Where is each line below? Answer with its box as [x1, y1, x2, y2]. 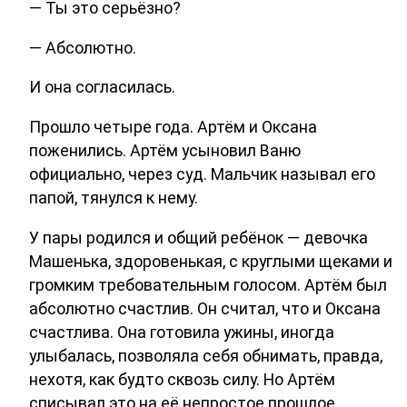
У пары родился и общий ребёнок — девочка [29, 228, 368, 248]
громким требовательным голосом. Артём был [29, 275, 387, 295]
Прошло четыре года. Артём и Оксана [29, 117, 317, 137]
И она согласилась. [29, 77, 175, 97]
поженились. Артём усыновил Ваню [29, 141, 301, 161]
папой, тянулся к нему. [29, 188, 198, 208]
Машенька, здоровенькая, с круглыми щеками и [29, 252, 392, 272]
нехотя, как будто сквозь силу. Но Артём [29, 370, 335, 390]
